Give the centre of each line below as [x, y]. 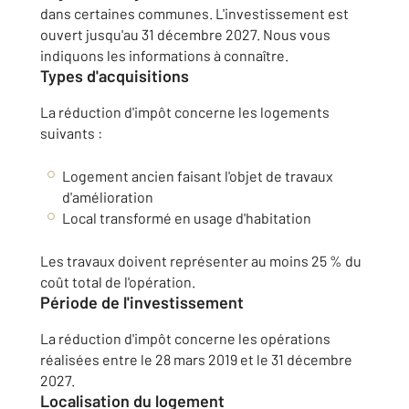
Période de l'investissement [142, 302]
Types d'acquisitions [115, 76]
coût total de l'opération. [118, 282]
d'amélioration [108, 197]
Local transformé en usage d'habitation [187, 218]
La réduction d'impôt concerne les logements [185, 112]
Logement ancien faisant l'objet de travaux [198, 176]
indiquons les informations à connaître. [164, 55]
